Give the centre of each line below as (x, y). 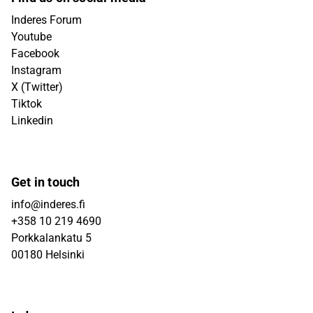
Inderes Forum (46, 20)
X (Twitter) (37, 87)
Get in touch (46, 182)
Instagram (36, 70)
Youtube (31, 37)
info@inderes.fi (48, 204)
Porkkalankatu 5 (51, 238)
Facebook (35, 53)
